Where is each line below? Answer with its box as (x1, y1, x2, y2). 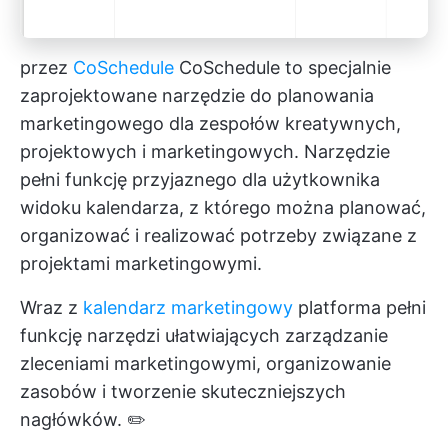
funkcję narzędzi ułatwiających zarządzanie (20, 324, 388, 346)
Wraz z (20, 296, 83, 318)
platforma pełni (293, 296, 426, 318)
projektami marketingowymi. (20, 252, 262, 274)
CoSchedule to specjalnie (174, 56, 391, 78)
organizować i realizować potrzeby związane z (20, 224, 417, 246)
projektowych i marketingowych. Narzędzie (20, 140, 390, 162)
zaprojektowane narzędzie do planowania (20, 84, 374, 106)
